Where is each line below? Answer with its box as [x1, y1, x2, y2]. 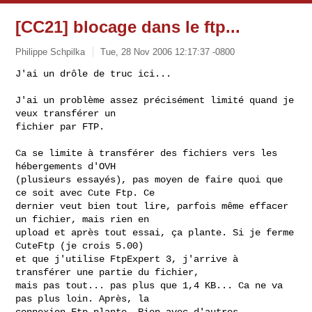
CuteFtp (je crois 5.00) [15, 240, 150, 251]
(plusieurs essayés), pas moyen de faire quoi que [15, 173, 283, 185]
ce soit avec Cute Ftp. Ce [15, 187, 161, 198]
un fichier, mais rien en [15, 213, 155, 225]
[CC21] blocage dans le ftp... [15, 17, 241, 36]
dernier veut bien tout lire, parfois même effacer [15, 200, 289, 212]
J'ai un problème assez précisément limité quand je [15, 94, 295, 106]
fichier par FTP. [15, 120, 105, 132]
